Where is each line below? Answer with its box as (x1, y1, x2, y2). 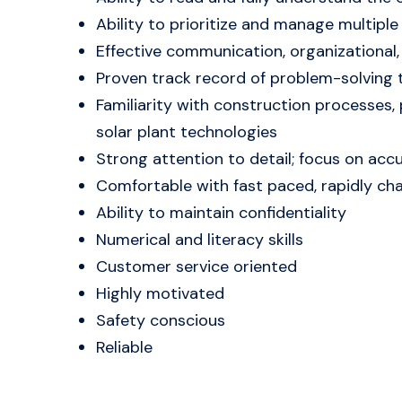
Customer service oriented (96, 256, 297, 277)
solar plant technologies (96, 121, 277, 143)
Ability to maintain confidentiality (96, 202, 346, 223)
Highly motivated (96, 283, 224, 304)
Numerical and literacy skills (96, 229, 303, 250)
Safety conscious (96, 310, 225, 331)
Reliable (96, 336, 153, 358)
